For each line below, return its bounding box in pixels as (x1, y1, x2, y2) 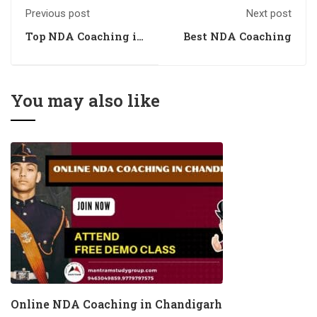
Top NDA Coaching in (25, 29, 144, 43)
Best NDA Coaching (183, 29, 292, 43)
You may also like (11, 89, 160, 112)
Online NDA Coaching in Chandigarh (11, 296, 222, 311)
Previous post (25, 7, 90, 20)
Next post (246, 7, 292, 20)
